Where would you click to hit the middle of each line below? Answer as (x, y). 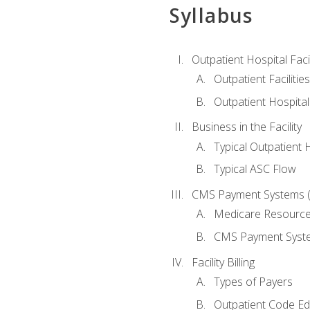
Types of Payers (253, 282)
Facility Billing (223, 262)
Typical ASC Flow (255, 169)
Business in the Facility (246, 127)
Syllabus (211, 16)
